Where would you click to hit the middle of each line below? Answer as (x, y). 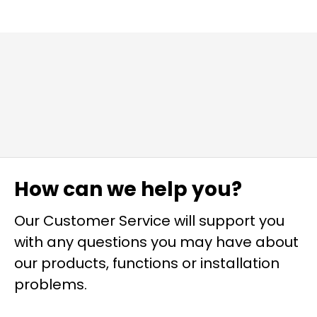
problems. (51, 285)
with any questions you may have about (156, 242)
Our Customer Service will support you (149, 221)
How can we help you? (128, 190)
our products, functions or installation (147, 264)
